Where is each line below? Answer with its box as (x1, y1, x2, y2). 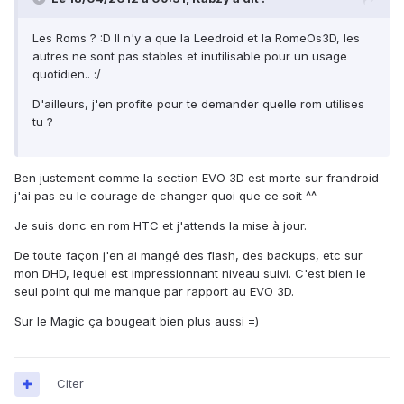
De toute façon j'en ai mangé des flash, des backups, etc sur (14, 248, 363, 263)
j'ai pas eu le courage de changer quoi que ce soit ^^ (14, 188, 317, 204)
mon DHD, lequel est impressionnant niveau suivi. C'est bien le (14, 266, 366, 281)
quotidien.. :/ (32, 67, 101, 82)
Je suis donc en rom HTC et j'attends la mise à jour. (14, 218, 307, 234)
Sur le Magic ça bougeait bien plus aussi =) (14, 314, 259, 329)
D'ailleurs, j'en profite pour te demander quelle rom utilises (32, 96, 364, 112)
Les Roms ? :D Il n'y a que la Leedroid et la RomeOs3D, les (32, 31, 360, 46)
